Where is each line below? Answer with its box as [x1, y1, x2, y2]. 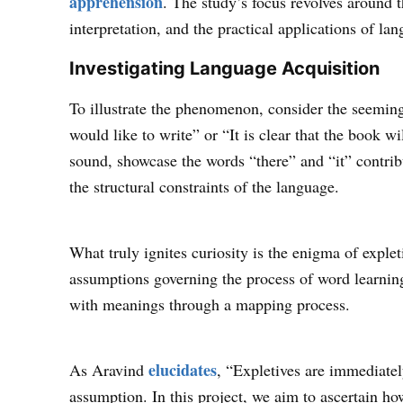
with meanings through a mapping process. [69, 292, 351, 315]
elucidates [148, 357, 218, 381]
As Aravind [69, 358, 149, 381]
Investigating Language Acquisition [69, 57, 381, 79]
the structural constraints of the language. [69, 175, 340, 197]
